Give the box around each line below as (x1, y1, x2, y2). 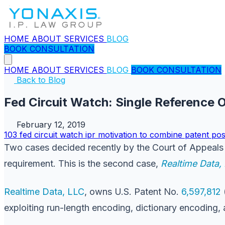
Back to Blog (14, 75, 65, 85)
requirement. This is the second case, (4, 158, 161, 169)
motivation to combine (98, 129, 185, 140)
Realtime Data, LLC (4, 186, 84, 197)
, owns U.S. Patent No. (84, 186, 181, 197)
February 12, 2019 (17, 119, 85, 130)
